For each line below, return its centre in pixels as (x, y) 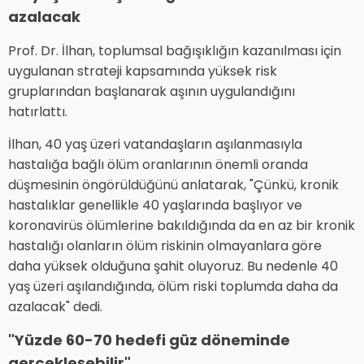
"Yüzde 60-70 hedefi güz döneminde (149, 340)
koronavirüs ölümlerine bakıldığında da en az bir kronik (182, 226)
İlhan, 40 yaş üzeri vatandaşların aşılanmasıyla (155, 145)
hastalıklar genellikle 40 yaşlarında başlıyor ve (155, 206)
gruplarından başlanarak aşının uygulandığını (152, 92)
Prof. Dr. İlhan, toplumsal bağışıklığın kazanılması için (175, 51)
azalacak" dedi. (55, 307)
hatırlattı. (38, 112)
